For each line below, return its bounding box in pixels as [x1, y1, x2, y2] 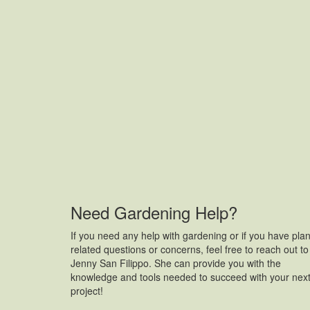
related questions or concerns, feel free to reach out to [71, 242, 309, 257]
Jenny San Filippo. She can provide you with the [71, 256, 281, 271]
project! [71, 284, 103, 298]
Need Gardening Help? [71, 200, 237, 225]
